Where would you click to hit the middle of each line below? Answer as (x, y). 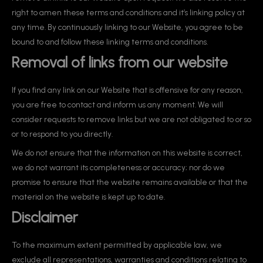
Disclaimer (45, 217)
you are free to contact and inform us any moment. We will (117, 105)
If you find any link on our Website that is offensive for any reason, (127, 90)
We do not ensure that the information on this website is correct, (127, 152)
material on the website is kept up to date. (88, 196)
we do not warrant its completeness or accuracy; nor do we (118, 167)
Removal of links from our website (120, 63)
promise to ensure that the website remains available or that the (130, 182)
